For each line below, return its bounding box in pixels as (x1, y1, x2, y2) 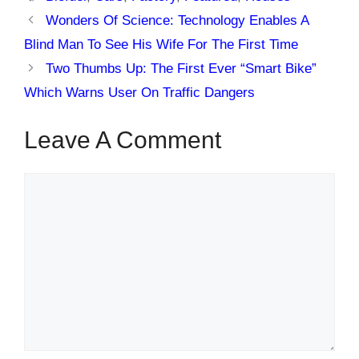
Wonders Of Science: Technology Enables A (46, 13, 309, 28)
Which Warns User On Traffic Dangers (24, 85, 255, 100)
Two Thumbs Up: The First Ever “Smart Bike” (46, 61, 317, 76)
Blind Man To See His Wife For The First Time (24, 37, 298, 52)
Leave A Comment (24, 126, 221, 153)
